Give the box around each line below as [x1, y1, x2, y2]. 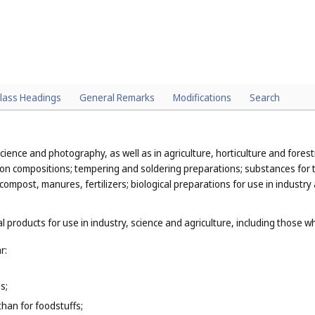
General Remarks [79, 91, 155, 104]
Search [250, 91, 280, 104]
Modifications [173, 91, 231, 104]
